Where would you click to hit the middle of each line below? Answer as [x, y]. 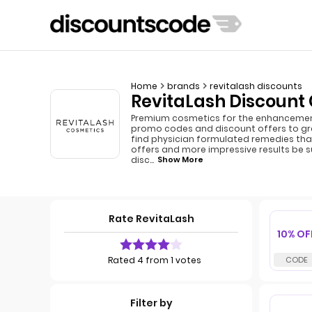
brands [184, 86]
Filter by [151, 303]
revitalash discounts [256, 86]
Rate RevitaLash [151, 219]
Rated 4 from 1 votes [155, 260]
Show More [180, 159]
